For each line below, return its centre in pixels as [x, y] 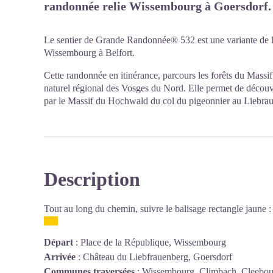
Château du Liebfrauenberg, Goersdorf [158, 257]
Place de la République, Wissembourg [153, 243]
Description [92, 179]
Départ [58, 243]
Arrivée [60, 257]
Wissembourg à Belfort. [89, 53]
